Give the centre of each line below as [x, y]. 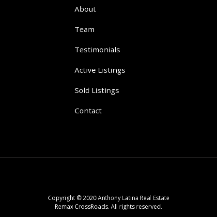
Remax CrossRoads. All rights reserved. [108, 207]
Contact [88, 111]
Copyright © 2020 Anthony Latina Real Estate [108, 198]
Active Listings [100, 70]
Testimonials [97, 50]
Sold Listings [97, 90]
